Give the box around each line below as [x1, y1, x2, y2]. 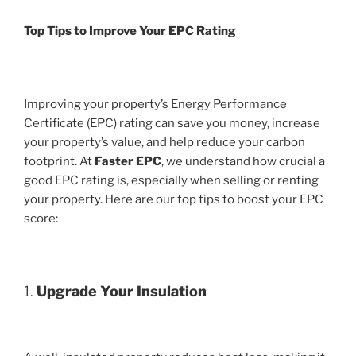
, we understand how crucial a [161, 153, 325, 168]
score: [24, 211, 58, 226]
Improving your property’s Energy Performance [24, 96, 287, 111]
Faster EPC [95, 153, 161, 168]
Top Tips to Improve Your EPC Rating [24, 24, 236, 39]
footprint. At [24, 153, 95, 168]
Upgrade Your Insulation [37, 283, 207, 300]
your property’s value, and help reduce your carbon [24, 134, 305, 149]
